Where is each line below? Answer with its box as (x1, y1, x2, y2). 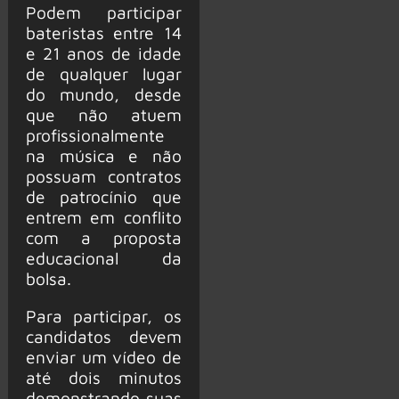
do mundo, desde (25, 84, 182, 105)
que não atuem (25, 104, 182, 126)
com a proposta (25, 227, 182, 248)
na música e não (25, 145, 182, 167)
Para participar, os (25, 305, 182, 327)
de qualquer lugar (25, 63, 182, 85)
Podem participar (25, 2, 182, 23)
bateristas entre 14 (25, 22, 182, 44)
